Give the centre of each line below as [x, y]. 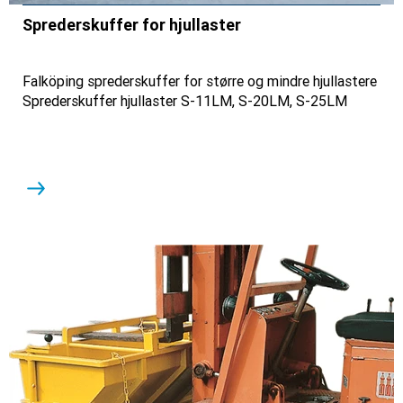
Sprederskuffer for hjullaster [132, 24]
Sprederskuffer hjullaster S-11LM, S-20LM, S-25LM [185, 101]
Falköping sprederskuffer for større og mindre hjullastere [200, 81]
